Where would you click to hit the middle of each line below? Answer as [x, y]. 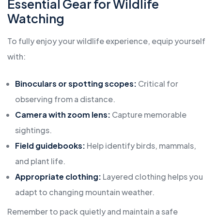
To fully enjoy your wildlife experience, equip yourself [106, 41]
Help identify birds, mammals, [141, 146]
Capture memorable [148, 115]
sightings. [33, 130]
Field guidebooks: [50, 146]
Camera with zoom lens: [63, 115]
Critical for [157, 84]
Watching [36, 19]
